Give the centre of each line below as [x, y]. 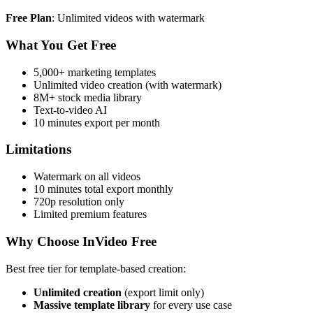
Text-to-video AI [70, 110]
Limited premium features [90, 214]
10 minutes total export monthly [103, 189]
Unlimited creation [78, 292]
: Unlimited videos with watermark [128, 18]
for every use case [191, 305]
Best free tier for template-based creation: [96, 268]
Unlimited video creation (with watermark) [128, 85]
